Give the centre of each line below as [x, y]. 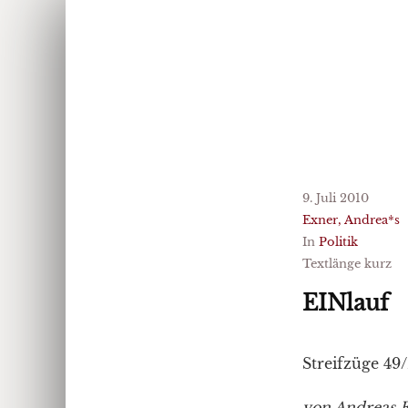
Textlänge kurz [347, 264]
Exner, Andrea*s [351, 220]
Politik [338, 242]
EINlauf [346, 303]
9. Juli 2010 [336, 198]
